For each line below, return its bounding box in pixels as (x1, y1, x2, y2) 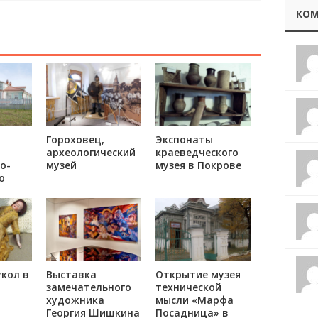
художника (45, 293, 104, 307)
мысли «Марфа (155, 293, 234, 307)
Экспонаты (155, 133, 213, 147)
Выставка (45, 268, 97, 282)
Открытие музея (155, 268, 241, 282)
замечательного (45, 280, 131, 295)
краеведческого (155, 146, 238, 160)
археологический (45, 146, 136, 160)
